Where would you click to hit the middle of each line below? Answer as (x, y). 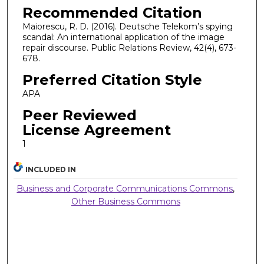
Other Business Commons (126, 202)
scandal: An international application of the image (123, 37)
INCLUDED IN (51, 170)
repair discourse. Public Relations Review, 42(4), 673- (129, 48)
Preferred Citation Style (112, 80)
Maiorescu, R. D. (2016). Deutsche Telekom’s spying (127, 27)
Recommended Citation (112, 13)
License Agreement (96, 130)
